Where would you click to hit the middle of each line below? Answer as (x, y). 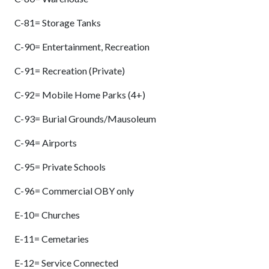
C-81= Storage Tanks (58, 23)
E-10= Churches (47, 215)
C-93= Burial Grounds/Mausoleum (85, 119)
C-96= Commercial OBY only (74, 191)
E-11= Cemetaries (52, 239)
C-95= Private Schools (60, 167)
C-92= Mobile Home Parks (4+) (80, 95)
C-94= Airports (46, 143)
